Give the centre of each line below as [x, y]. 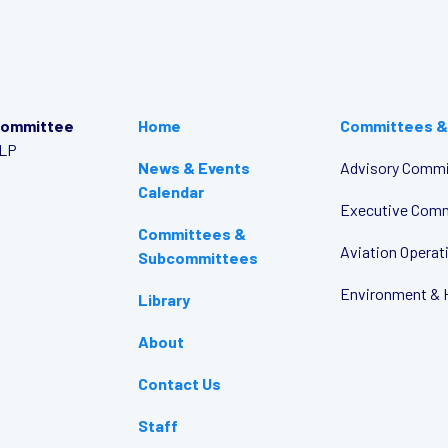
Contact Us [180, 383]
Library [164, 299]
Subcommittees [198, 257]
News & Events [194, 167]
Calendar [171, 191]
